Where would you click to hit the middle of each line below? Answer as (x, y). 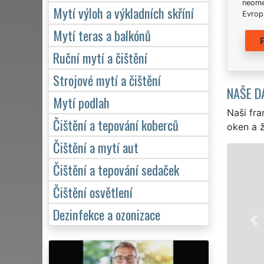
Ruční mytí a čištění (100, 57)
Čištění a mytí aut (96, 147)
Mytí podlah (81, 102)
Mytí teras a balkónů (102, 35)
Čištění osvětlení (93, 192)
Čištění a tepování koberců (116, 124)
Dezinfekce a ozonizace (107, 214)
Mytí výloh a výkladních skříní (123, 12)
